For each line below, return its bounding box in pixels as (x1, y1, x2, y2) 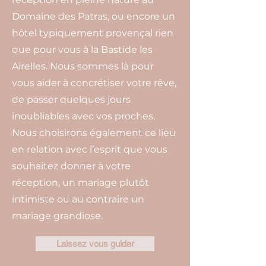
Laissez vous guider (56, 239, 134, 249)
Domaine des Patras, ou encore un (12, 11, 175, 22)
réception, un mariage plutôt (12, 177, 149, 188)
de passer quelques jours (12, 94, 131, 105)
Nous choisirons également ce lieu (12, 127, 176, 138)
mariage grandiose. (12, 210, 103, 221)
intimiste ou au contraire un (12, 194, 144, 205)
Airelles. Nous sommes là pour (12, 61, 154, 72)
